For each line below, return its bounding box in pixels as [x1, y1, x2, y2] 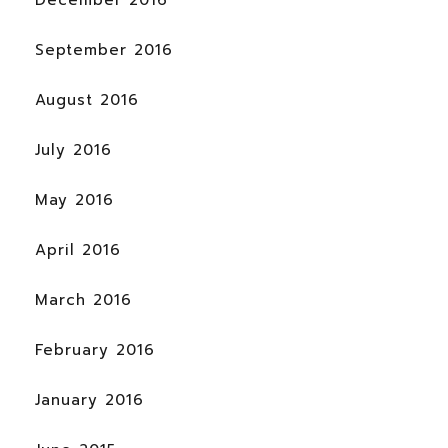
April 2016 [35, 239, 121, 262]
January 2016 [35, 389, 144, 412]
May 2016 [35, 189, 114, 212]
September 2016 [35, 39, 173, 62]
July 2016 [35, 139, 112, 162]
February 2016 [35, 339, 155, 362]
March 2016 [35, 289, 132, 312]
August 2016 [35, 89, 139, 112]
